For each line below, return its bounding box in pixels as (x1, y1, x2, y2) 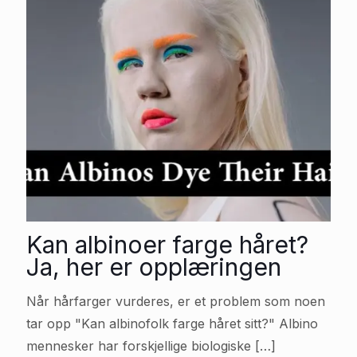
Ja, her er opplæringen (26, 253, 281, 281)
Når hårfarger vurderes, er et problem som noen (26, 293, 325, 309)
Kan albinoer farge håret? (26, 230, 308, 259)
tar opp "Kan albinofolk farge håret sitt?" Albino (26, 316, 318, 331)
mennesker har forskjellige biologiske (26, 338, 251, 354)
